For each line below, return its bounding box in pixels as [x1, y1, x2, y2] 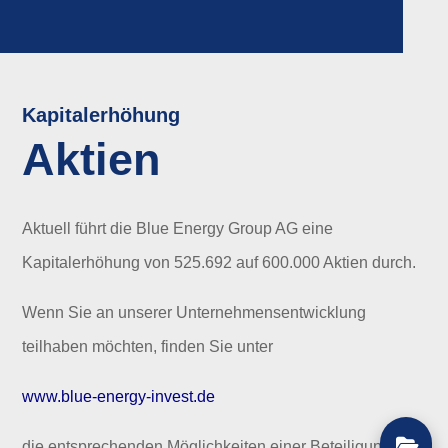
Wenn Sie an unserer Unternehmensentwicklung [22, 304, 367, 322]
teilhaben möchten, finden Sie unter [22, 338, 274, 356]
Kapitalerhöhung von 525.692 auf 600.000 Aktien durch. [22, 254, 417, 272]
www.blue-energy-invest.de [22, 388, 216, 406]
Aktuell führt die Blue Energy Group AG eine [22, 220, 334, 238]
